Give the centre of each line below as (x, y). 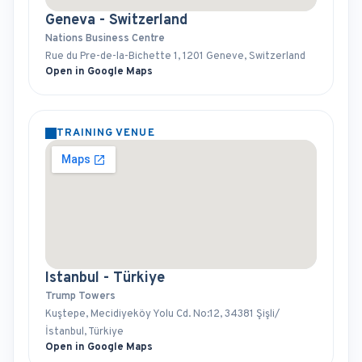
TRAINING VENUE (106, 133)
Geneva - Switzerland (116, 21)
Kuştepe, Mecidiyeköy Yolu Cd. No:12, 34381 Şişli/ (162, 314)
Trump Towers (80, 297)
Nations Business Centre (105, 39)
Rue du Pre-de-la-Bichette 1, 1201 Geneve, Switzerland (175, 57)
